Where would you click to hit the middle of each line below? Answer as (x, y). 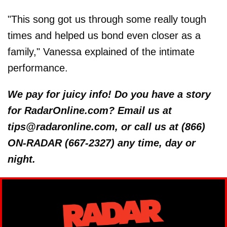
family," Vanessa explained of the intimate (101, 51)
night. (22, 159)
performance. (38, 68)
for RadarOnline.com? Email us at (90, 110)
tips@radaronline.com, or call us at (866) (106, 126)
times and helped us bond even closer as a (104, 35)
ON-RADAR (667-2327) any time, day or (102, 143)
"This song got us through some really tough (107, 19)
